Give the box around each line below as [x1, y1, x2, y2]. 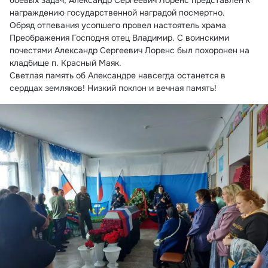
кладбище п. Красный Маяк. [10, 57, 121, 68]
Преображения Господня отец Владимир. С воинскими [10, 32, 229, 43]
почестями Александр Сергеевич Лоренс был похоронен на [10, 45, 249, 56]
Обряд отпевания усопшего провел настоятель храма [10, 20, 226, 31]
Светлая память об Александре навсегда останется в [10, 70, 226, 81]
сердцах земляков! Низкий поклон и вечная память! [10, 83, 217, 93]
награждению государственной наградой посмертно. [10, 7, 225, 18]
